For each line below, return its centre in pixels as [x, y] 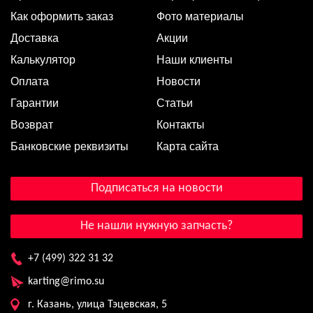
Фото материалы [200, 16]
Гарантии [35, 103]
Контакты [181, 124]
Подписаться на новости [156, 188]
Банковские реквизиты [70, 146]
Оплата [30, 81]
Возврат [32, 124]
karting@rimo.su [66, 281]
